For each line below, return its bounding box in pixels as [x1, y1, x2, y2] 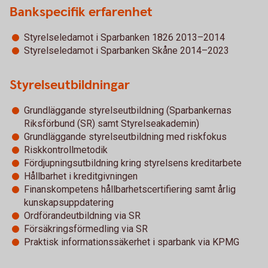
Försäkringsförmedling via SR [24, 223, 148, 234]
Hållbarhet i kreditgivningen [24, 170, 138, 182]
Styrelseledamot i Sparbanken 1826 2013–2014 [24, 32, 225, 43]
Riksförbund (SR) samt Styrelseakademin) [24, 118, 199, 129]
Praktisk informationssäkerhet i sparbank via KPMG [24, 236, 239, 248]
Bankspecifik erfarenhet [10, 4, 153, 21]
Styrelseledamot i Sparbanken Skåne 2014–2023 [24, 45, 229, 56]
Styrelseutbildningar [10, 77, 130, 94]
